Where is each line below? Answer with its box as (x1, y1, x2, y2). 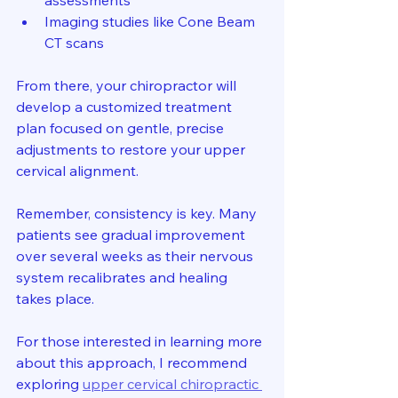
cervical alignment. (16, 162, 139, 180)
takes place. (16, 290, 94, 308)
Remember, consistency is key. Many (16, 204, 260, 223)
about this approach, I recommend (16, 354, 251, 372)
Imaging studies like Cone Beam (44, 12, 259, 31)
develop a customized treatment (16, 98, 235, 116)
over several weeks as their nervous (16, 247, 257, 266)
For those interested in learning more (16, 332, 266, 351)
